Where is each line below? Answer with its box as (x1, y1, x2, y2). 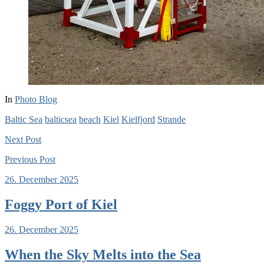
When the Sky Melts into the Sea (5, 246, 201, 262)
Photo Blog (15, 94, 57, 104)
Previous (5, 154, 37, 164)
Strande (157, 114, 186, 124)
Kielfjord (121, 114, 155, 124)
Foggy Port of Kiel (5, 196, 117, 212)
